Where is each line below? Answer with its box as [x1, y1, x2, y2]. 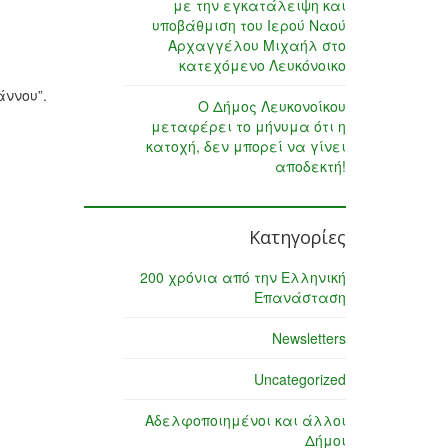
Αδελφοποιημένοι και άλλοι [145, 410, 346, 431]
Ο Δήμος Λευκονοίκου [198, 96, 346, 117]
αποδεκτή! [275, 156, 346, 177]
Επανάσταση [254, 287, 346, 308]
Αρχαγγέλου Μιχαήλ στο [168, 35, 346, 56]
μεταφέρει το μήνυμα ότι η [151, 116, 346, 137]
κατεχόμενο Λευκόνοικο [179, 55, 346, 76]
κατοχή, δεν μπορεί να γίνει [146, 136, 346, 157]
